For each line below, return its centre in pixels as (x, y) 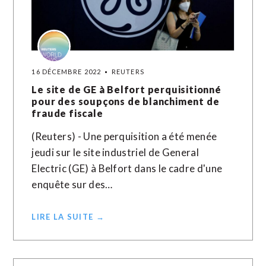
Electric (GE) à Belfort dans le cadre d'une (127, 168)
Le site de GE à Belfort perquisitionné (126, 89)
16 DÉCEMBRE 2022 (66, 72)
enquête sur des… (72, 184)
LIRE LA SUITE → (68, 217)
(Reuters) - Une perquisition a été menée (124, 136)
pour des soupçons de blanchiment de (126, 101)
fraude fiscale (67, 113)
